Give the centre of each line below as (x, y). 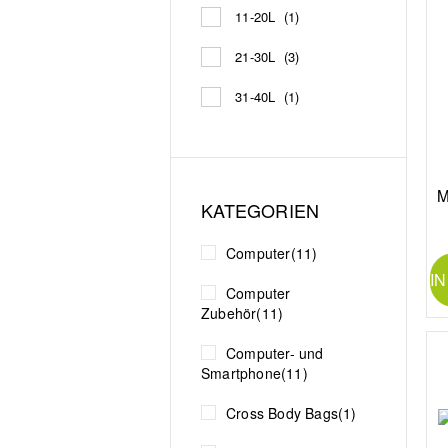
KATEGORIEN (258, 209)
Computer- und (275, 352)
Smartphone (241, 372)
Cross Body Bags (282, 412)
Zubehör (229, 312)
